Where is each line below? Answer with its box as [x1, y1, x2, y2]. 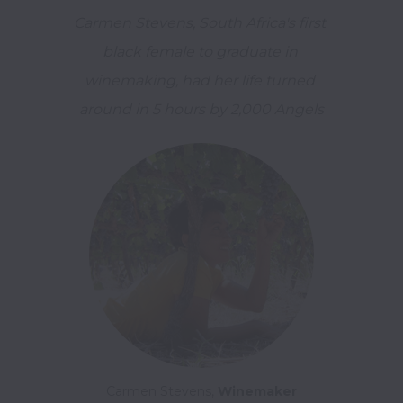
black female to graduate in [102, 42, 298, 60]
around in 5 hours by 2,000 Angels [79, 100, 324, 118]
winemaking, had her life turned [85, 71, 315, 89]
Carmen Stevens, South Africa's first [74, 13, 326, 31]
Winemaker [218, 382, 297, 399]
